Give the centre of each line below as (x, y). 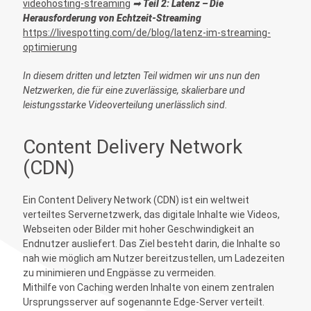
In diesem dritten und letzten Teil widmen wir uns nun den (141, 76)
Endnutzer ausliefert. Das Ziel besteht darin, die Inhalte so (151, 244)
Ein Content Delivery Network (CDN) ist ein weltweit (136, 200)
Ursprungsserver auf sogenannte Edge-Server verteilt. (143, 302)
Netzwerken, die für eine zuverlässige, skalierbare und (134, 91)
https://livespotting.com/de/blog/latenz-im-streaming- (146, 33)
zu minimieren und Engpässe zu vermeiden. (119, 273)
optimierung (50, 48)
